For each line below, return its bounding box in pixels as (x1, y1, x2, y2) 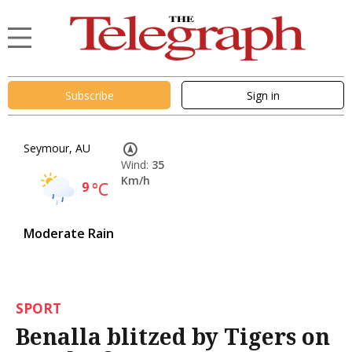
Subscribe (64, 87, 114, 103)
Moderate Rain (24, 225, 114, 243)
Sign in (246, 87, 280, 103)
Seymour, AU (24, 141, 90, 156)
